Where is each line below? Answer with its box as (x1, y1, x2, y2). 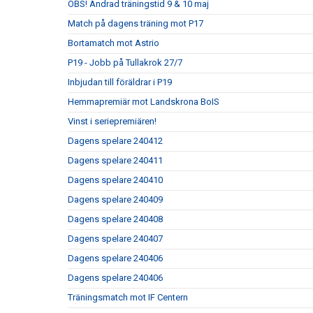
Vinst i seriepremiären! (68, 116, 156, 126)
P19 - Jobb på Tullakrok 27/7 (68, 57, 182, 68)
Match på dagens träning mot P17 (68, 18, 203, 29)
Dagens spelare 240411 (68, 155, 163, 166)
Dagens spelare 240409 (68, 194, 163, 205)
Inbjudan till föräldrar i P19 (68, 77, 172, 87)
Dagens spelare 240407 (68, 233, 163, 244)
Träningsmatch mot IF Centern (68, 292, 188, 303)
